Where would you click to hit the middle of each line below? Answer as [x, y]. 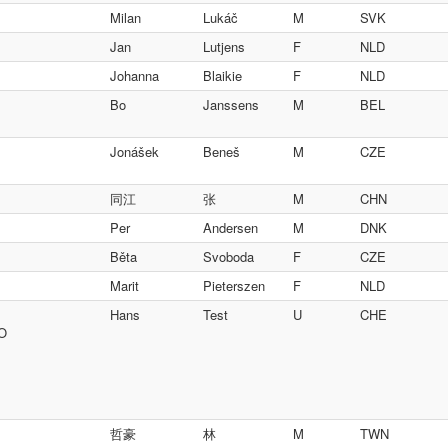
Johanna [134, 75]
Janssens [231, 104]
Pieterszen [234, 285]
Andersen [230, 227]
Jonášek [134, 151]
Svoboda [228, 256]
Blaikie [222, 75]
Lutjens [224, 46]
